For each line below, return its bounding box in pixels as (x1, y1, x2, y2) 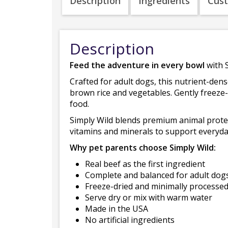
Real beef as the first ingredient (85, 158, 205, 169)
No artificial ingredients (85, 214, 175, 225)
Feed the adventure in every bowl (70, 60, 205, 71)
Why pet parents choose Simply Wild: (70, 142, 216, 153)
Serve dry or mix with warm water (85, 192, 212, 203)
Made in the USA (85, 203, 148, 214)
